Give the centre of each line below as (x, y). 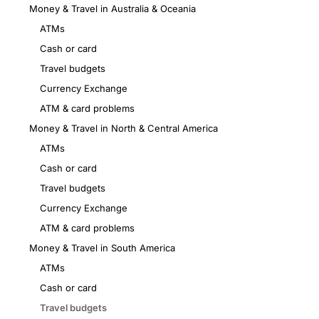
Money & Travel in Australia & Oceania (113, 9)
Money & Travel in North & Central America (124, 129)
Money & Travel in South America (102, 248)
